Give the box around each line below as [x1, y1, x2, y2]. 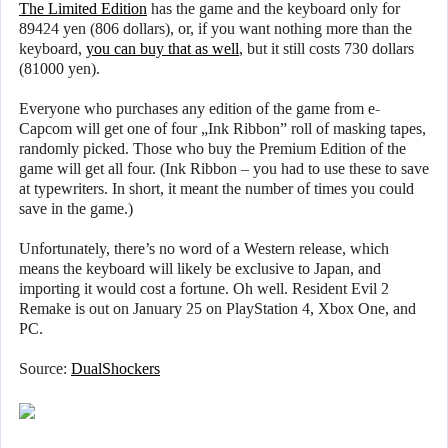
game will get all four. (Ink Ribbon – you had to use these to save [19, 160, 429, 178]
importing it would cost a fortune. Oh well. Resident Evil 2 [19, 280, 389, 298]
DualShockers [71, 360, 160, 378]
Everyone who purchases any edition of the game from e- [19, 100, 380, 118]
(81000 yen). [19, 60, 100, 78]
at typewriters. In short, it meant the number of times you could [19, 180, 414, 198]
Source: [19, 360, 71, 378]
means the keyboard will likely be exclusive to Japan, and [19, 260, 381, 278]
